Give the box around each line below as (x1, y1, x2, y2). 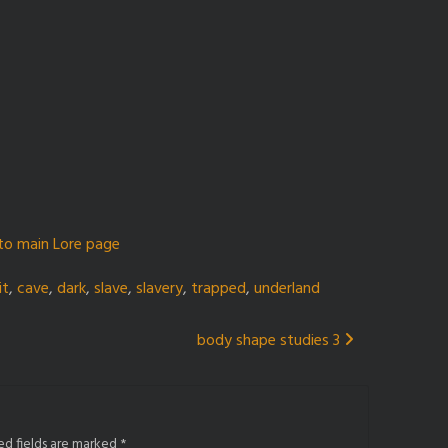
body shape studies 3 (197, 327, 344, 354)
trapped (191, 275, 246, 302)
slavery (136, 275, 183, 302)
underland (254, 275, 320, 302)
